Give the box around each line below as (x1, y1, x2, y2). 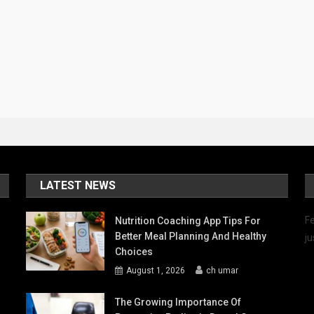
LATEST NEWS (40, 178, 116, 192)
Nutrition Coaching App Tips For (115, 214, 261, 226)
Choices (115, 245, 153, 257)
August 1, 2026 (126, 265, 186, 275)
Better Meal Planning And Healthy (115, 230, 267, 242)
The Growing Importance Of (115, 296, 242, 308)
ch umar (206, 265, 239, 275)
